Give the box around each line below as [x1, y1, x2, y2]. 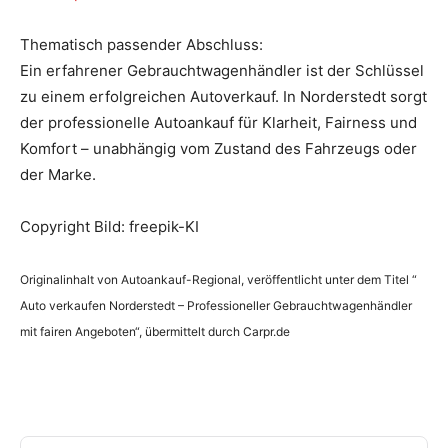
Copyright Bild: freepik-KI [20, 216, 199, 236]
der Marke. [20, 164, 96, 184]
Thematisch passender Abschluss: [20, 34, 263, 54]
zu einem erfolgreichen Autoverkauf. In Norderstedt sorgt [20, 86, 427, 106]
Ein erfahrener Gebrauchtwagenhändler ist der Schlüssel [20, 60, 424, 80]
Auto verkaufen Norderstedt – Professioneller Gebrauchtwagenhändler [20, 297, 412, 313]
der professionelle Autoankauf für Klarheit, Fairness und [20, 112, 417, 132]
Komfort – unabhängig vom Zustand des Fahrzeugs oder [20, 138, 417, 158]
